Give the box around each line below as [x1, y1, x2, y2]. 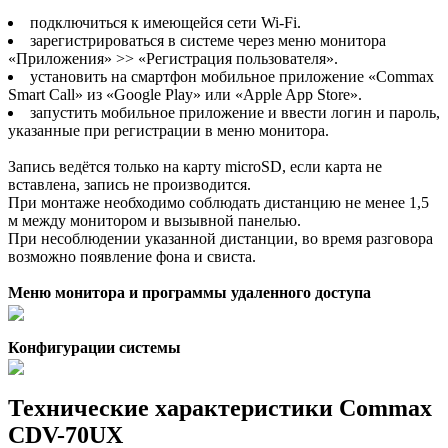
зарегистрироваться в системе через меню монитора [30, 32, 386, 50]
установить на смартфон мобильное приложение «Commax [30, 68, 434, 86]
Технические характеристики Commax [8, 395, 432, 421]
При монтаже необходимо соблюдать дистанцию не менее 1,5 [8, 194, 429, 212]
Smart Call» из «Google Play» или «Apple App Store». [8, 86, 362, 104]
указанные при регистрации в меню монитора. [8, 122, 329, 140]
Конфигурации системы [8, 338, 181, 356]
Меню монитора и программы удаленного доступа [8, 284, 371, 302]
